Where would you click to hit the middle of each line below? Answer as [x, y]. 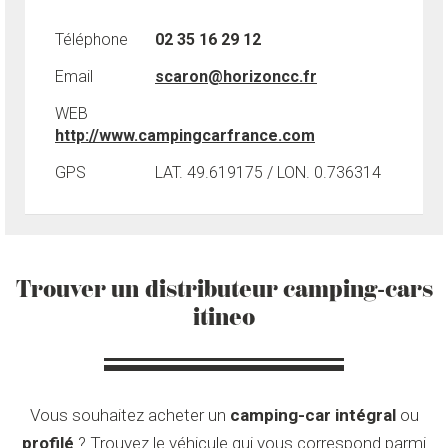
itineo [224, 317]
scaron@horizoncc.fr [236, 76]
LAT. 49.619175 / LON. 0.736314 [268, 172]
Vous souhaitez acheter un [129, 415]
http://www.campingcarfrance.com [185, 135]
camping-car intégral [312, 415]
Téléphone [91, 39]
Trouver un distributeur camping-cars [224, 289]
